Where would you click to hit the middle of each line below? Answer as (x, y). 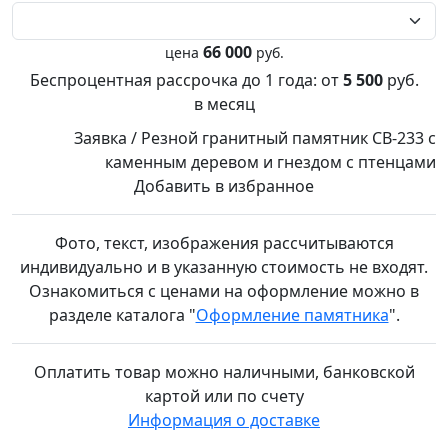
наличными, (272, 372)
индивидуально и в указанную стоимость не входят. (224, 267)
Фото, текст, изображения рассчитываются (224, 243)
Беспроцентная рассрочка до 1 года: (175, 80)
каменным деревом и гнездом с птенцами (270, 162)
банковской (368, 372)
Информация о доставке (224, 420)
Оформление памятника (292, 315)
